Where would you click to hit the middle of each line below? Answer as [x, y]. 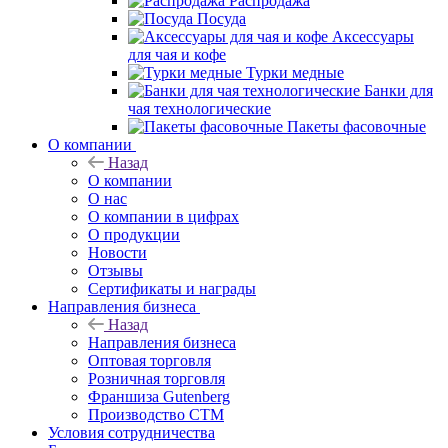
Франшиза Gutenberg [159, 396]
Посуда [221, 18]
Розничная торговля [156, 378]
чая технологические [199, 108]
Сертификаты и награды [172, 288]
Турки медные [295, 72]
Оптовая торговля [149, 360]
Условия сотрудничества [131, 432]
